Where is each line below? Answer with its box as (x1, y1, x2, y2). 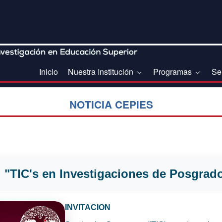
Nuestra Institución (68, 66, 135, 78)
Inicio (39, 66, 58, 78)
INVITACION (65, 203, 111, 212)
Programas (153, 66, 194, 78)
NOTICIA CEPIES (69, 97, 153, 111)
